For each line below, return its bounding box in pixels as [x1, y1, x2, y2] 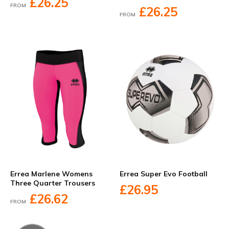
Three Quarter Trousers [10, 178, 95, 188]
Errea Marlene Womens [10, 169, 93, 179]
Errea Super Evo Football [120, 169, 208, 179]
